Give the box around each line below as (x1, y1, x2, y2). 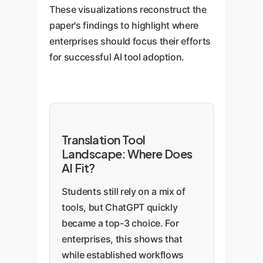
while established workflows (62, 249, 184, 261)
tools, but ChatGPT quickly (62, 201, 178, 213)
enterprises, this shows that (62, 233, 183, 245)
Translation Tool (62, 132, 146, 147)
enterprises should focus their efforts (49, 35, 211, 47)
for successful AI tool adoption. (49, 51, 185, 63)
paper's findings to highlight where (49, 19, 199, 31)
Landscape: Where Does (62, 146, 193, 161)
